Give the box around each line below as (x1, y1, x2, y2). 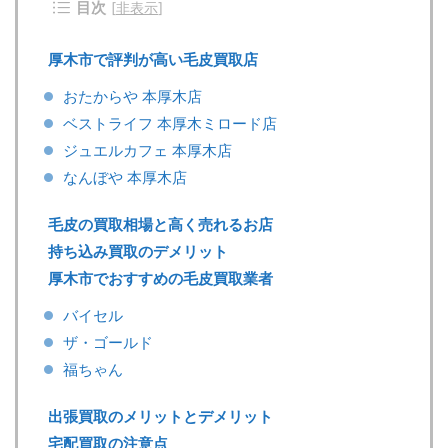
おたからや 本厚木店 (63, 87, 202, 106)
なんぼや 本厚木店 (63, 168, 187, 187)
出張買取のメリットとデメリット (48, 407, 273, 426)
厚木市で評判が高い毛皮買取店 (48, 50, 258, 69)
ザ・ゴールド (63, 333, 153, 352)
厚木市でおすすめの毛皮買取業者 (48, 269, 273, 288)
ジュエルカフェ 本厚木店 (63, 141, 232, 160)
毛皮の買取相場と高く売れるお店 (48, 215, 273, 234)
